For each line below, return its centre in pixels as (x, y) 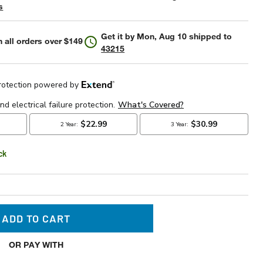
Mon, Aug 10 (162, 36)
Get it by (119, 36)
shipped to (210, 36)
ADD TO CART (36, 218)
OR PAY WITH (36, 245)
